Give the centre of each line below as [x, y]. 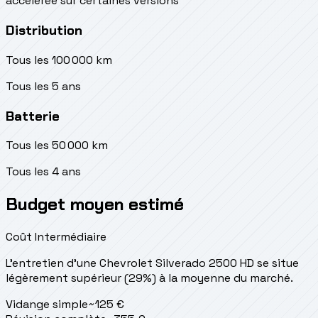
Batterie [33, 116]
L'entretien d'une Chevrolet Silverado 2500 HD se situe [152, 263]
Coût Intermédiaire [56, 237]
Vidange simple [47, 305]
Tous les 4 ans [43, 172]
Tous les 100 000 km [59, 60]
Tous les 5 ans [43, 86]
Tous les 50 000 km [57, 146]
